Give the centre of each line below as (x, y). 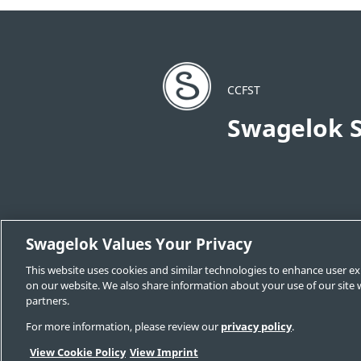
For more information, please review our (123, 327)
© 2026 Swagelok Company (222, 340)
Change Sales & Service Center (243, 255)
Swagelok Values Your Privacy (139, 245)
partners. (48, 301)
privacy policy (256, 327)
